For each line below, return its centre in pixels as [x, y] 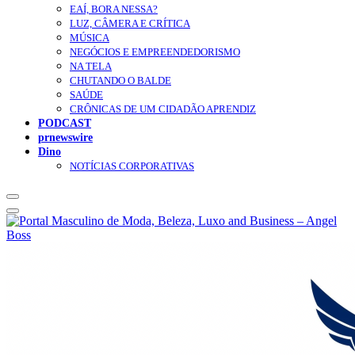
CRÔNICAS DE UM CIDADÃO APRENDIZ [163, 109]
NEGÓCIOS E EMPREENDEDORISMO [155, 52]
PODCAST [65, 123]
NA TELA [91, 67]
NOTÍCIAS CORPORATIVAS [132, 166]
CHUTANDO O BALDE [120, 81]
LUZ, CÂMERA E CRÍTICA [130, 24]
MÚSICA [90, 38]
